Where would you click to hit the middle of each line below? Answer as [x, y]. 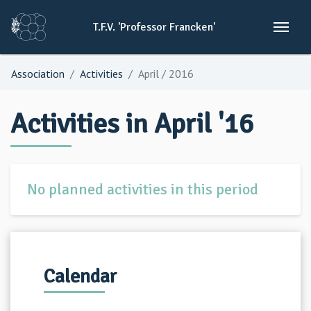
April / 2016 [166, 74]
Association [38, 74]
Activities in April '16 [132, 124]
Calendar [80, 276]
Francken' [191, 27]
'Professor [141, 27]
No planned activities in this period [143, 189]
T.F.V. [104, 27]
